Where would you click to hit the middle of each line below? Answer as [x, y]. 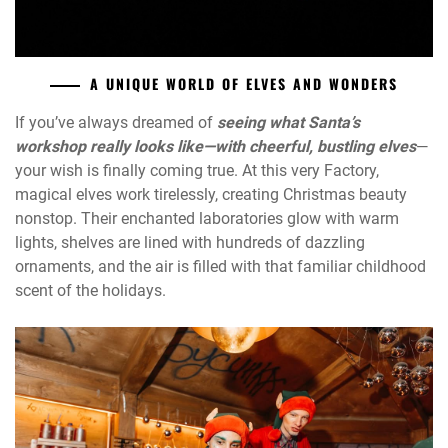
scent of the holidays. [90, 290]
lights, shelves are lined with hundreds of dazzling [190, 242]
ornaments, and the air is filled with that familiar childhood [220, 266]
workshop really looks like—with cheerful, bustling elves [215, 146]
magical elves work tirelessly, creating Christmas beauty [211, 194]
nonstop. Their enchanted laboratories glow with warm [207, 218]
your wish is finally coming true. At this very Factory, [197, 170]
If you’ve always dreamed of [116, 122]
